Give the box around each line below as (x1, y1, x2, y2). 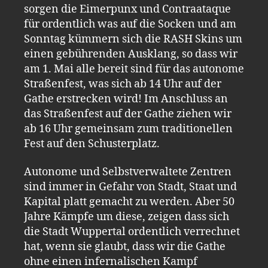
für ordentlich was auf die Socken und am (24, 17, 236, 31)
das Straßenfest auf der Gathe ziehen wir (24, 106, 232, 121)
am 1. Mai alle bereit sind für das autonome (24, 62, 244, 76)
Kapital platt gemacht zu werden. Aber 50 (24, 195, 234, 209)
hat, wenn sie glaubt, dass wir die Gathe (24, 240, 226, 254)
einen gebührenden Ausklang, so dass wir (24, 47, 237, 61)
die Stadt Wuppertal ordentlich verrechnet (24, 225, 240, 239)
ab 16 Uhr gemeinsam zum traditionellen (24, 121, 233, 136)
